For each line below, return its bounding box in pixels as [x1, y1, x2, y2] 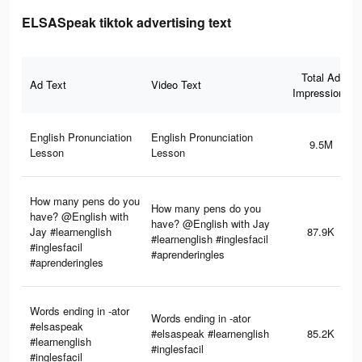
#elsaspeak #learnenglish [151, 326, 269, 342]
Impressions [292, 85, 350, 101]
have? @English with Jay [151, 216, 270, 232]
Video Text [151, 77, 201, 93]
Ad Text [30, 77, 66, 93]
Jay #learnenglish [30, 224, 112, 240]
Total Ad [301, 69, 340, 86]
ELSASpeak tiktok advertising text [22, 13, 231, 32]
